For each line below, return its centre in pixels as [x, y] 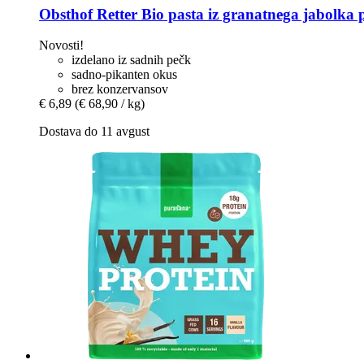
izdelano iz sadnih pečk [131, 60]
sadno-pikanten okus [124, 75]
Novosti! [61, 45]
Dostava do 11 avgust [94, 132]
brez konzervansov [120, 89]
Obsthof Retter [88, 14]
